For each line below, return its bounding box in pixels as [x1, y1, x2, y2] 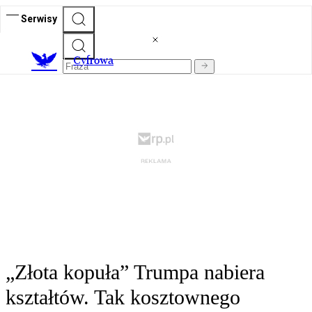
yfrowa [81, 54, 114, 68]
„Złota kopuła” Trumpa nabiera [6, 260, 265, 284]
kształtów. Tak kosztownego [6, 286, 240, 309]
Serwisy [21, 13, 57, 24]
